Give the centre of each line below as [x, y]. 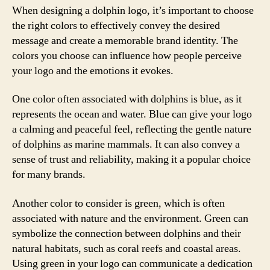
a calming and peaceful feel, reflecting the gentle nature [132, 129]
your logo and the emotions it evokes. [93, 71]
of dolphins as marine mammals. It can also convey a [126, 144]
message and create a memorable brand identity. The [125, 40]
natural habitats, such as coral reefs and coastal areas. [127, 248]
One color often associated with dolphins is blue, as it [127, 99]
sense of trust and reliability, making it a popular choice [131, 159]
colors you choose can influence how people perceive [127, 55]
